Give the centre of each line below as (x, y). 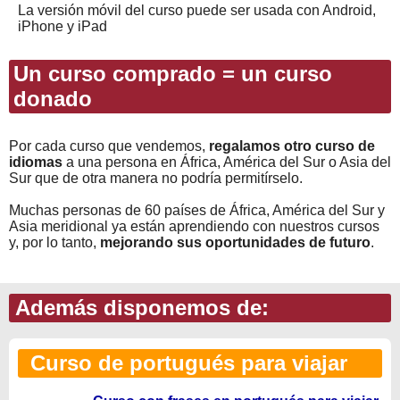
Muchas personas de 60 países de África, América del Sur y (197, 210)
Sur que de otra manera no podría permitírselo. (156, 178)
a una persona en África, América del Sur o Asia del (227, 162)
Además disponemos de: (139, 307)
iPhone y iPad (62, 26)
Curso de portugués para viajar (183, 362)
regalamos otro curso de (292, 146)
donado (53, 98)
